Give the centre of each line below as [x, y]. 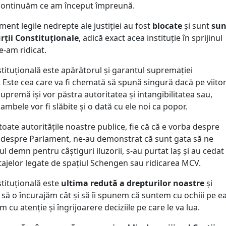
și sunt [197, 26]
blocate [167, 26]
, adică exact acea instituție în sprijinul [151, 38]
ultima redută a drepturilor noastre [133, 183]
